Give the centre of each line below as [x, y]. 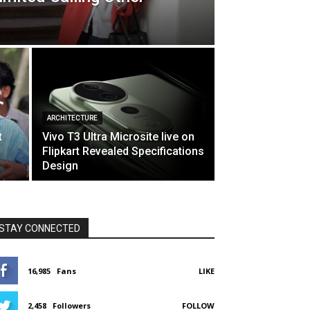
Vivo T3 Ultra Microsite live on [118, 137]
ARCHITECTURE [72, 118]
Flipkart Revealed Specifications [123, 151]
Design [60, 166]
